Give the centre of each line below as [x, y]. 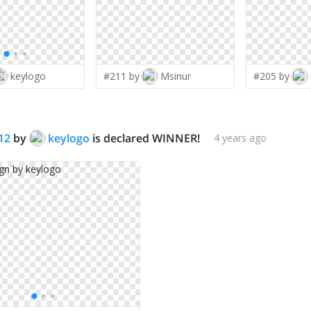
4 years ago [240, 138]
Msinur [176, 76]
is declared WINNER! [145, 138]
